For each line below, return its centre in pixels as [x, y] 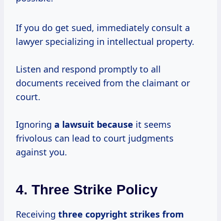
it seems [152, 124]
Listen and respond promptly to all [88, 69]
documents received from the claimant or [103, 83]
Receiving [37, 214]
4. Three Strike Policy [87, 189]
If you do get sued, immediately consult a [103, 27]
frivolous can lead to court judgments [95, 138]
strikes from [157, 214]
